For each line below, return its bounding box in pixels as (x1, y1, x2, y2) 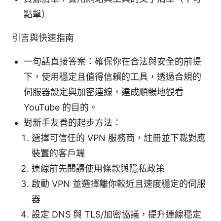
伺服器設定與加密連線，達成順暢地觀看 (24, 87, 184, 98)
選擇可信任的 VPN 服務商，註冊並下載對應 (32, 133, 206, 144)
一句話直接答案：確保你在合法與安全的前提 (24, 56, 201, 67)
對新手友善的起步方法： (24, 117, 121, 128)
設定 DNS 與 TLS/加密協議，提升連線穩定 (32, 209, 201, 220)
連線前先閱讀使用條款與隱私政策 (32, 163, 165, 174)
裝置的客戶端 (32, 148, 85, 159)
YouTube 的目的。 (24, 102, 98, 113)
